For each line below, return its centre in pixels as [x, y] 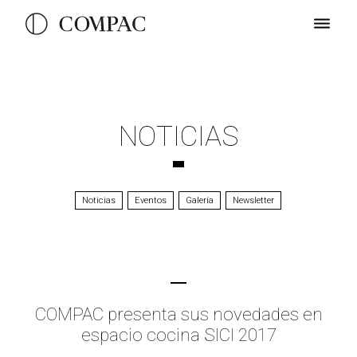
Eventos [151, 200]
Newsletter [254, 200]
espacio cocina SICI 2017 [178, 335]
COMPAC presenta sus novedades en [178, 314]
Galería [200, 200]
